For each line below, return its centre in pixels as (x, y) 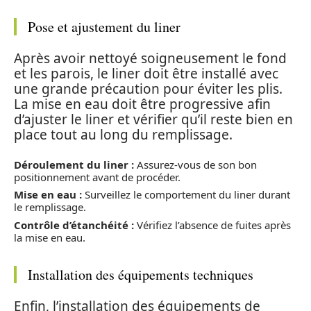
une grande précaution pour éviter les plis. (148, 89)
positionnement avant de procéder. (97, 177)
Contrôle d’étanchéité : (74, 225)
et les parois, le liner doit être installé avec (146, 74)
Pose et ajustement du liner (104, 26)
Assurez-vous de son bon (195, 164)
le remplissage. (50, 207)
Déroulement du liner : (74, 164)
